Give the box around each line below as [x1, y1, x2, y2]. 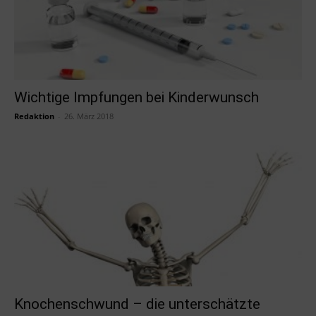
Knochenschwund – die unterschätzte [14, 296, 260, 313]
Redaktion [14, 110, 54, 121]
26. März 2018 [64, 110, 114, 121]
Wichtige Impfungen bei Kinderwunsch [14, 88, 259, 106]
